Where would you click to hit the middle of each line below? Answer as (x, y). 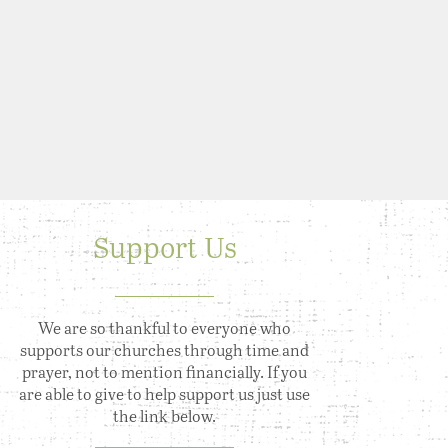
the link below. (165, 415)
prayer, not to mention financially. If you (165, 371)
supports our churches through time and (165, 349)
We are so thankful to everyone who (165, 327)
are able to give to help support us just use (165, 393)
